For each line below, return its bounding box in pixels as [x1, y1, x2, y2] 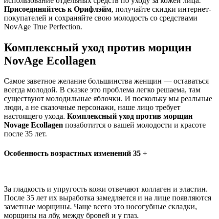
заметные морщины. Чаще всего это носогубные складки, [4, 202, 197, 211]
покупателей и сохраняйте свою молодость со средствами [4, 13, 197, 22]
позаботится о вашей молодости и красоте [63, 121, 206, 130]
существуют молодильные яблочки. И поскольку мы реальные [4, 94, 212, 103]
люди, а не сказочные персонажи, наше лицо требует [4, 103, 180, 112]
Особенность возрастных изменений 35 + [4, 149, 147, 157]
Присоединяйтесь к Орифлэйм [4, 4, 111, 13]
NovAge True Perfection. [4, 22, 82, 31]
